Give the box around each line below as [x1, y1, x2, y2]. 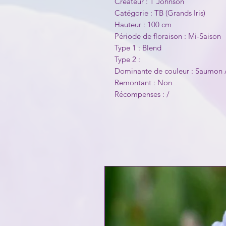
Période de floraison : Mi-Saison [115, 31, 221, 41]
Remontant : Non [115, 78, 172, 88]
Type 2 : [115, 54, 142, 65]
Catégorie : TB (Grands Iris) [115, 8, 205, 18]
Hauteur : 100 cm [115, 20, 172, 30]
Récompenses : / [115, 89, 169, 99]
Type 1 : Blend [115, 43, 163, 53]
